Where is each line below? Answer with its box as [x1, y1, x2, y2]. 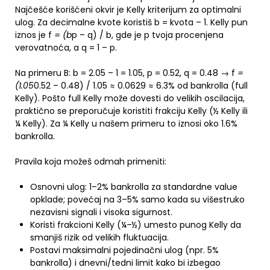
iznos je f [15, 29, 52, 41]
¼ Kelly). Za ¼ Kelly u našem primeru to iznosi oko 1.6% [15, 118, 237, 130]
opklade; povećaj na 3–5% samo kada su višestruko [30, 193, 245, 206]
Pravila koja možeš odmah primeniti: [15, 155, 166, 168]
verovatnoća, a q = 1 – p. [15, 42, 117, 54]
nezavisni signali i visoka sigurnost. [30, 206, 172, 218]
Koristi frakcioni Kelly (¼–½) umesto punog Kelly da [30, 219, 241, 231]
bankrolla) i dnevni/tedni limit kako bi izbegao [30, 257, 221, 269]
